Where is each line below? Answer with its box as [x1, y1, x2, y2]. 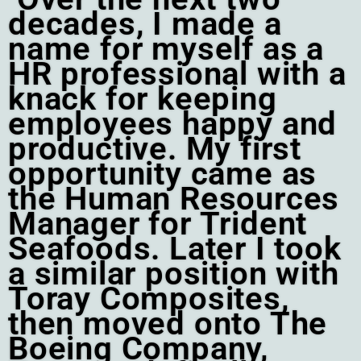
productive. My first [8, 130, 301, 168]
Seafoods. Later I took [8, 230, 342, 268]
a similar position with [8, 255, 339, 293]
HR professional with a [8, 55, 346, 93]
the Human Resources [8, 180, 340, 218]
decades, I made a [8, 5, 282, 44]
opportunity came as [8, 155, 317, 193]
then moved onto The [8, 305, 328, 343]
